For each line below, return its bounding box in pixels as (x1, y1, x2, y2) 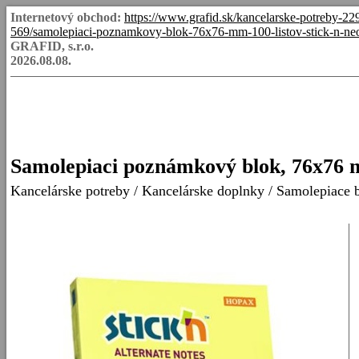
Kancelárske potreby (10, 183, 130, 199)
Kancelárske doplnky (142, 183, 264, 199)
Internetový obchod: (10, 10, 121, 24)
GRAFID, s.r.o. (10, 39, 94, 53)
